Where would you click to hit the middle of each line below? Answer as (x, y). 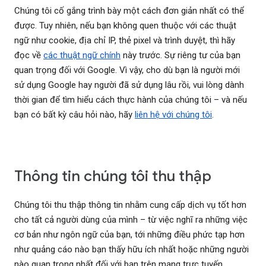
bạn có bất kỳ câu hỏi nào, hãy (75, 115)
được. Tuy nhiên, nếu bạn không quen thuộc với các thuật (125, 26)
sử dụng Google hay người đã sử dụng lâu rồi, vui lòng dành (129, 85)
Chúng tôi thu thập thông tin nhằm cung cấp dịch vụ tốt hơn (130, 205)
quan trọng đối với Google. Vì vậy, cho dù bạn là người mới (127, 70)
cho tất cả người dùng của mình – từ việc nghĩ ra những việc (131, 220)
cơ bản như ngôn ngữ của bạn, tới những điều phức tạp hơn (129, 235)
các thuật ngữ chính (82, 56)
